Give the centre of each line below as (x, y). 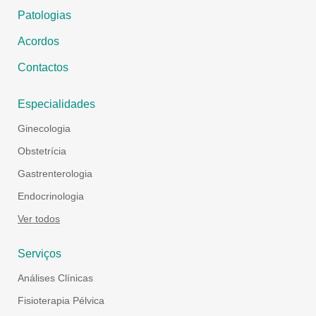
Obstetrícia (42, 151)
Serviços (39, 254)
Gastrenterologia (55, 174)
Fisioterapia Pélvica (61, 301)
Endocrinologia (51, 196)
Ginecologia (44, 129)
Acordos (38, 42)
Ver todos (39, 219)
